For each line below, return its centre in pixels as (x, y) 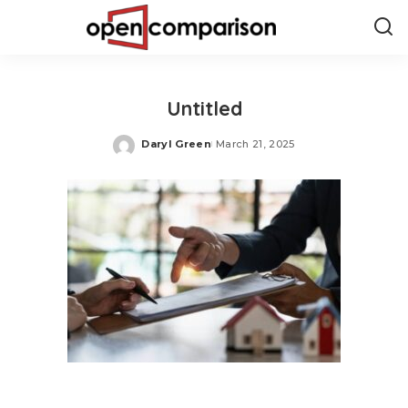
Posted (162, 150)
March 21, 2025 (255, 143)
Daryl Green (176, 143)
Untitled (204, 108)
